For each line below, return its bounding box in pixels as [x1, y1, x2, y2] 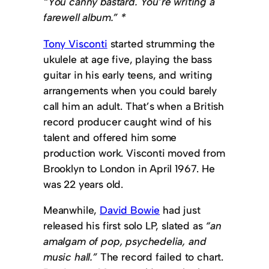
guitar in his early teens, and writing [43, 68, 213, 81]
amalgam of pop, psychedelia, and [43, 235, 207, 248]
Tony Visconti [43, 37, 107, 50]
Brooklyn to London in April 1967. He [43, 162, 215, 175]
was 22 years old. [43, 177, 124, 190]
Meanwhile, [43, 204, 100, 217]
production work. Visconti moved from [43, 146, 225, 159]
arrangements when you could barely [43, 83, 217, 97]
